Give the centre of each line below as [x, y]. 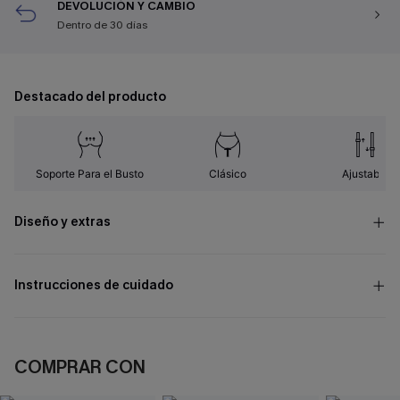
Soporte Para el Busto [90, 174]
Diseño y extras [62, 222]
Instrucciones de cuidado [94, 285]
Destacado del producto [90, 97]
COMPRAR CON [80, 367]
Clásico [227, 174]
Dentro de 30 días [102, 25]
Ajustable [365, 174]
